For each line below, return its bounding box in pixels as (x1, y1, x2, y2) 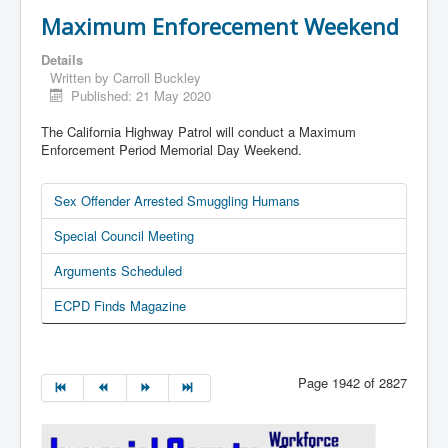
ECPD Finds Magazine (54, 296, 186, 316)
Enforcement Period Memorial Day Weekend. (41, 140, 302, 160)
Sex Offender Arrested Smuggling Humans (54, 191, 300, 211)
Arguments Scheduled (54, 261, 182, 281)
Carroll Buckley (113, 68, 201, 88)
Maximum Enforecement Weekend (41, 11, 399, 42)
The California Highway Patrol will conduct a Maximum (41, 122, 356, 142)
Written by (50, 68, 113, 88)
